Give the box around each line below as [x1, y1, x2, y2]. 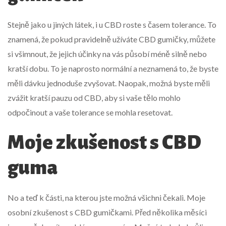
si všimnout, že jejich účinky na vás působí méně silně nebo [8, 49, 207, 59]
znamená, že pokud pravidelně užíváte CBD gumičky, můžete [8, 34, 215, 44]
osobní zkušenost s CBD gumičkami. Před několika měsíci [8, 207, 207, 217]
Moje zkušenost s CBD [8, 132, 201, 153]
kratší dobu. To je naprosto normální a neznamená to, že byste [8, 64, 218, 74]
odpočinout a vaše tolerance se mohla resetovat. [8, 107, 173, 118]
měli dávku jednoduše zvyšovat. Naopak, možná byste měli [8, 78, 210, 88]
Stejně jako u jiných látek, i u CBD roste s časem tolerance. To [8, 20, 216, 30]
